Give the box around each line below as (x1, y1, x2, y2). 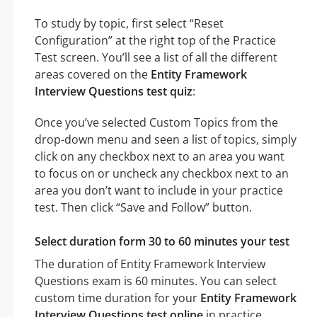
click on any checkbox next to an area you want (35, 149, 284, 165)
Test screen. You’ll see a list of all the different (35, 50, 277, 66)
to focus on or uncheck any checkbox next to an (35, 166, 289, 182)
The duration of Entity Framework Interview (35, 256, 265, 272)
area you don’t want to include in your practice (35, 183, 283, 199)
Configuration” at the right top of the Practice (35, 33, 276, 49)
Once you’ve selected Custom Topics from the (35, 115, 278, 131)
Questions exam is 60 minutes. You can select (35, 273, 277, 289)
